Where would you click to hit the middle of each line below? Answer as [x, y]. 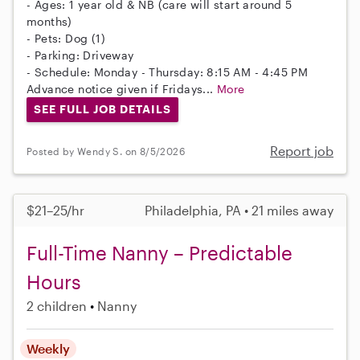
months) [49, 21]
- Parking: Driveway [80, 55]
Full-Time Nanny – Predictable [160, 253]
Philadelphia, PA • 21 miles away [239, 211]
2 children [57, 306]
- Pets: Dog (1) [66, 38]
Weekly [48, 349]
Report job [302, 151]
